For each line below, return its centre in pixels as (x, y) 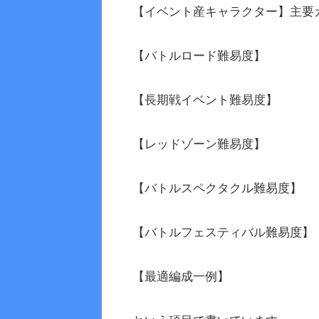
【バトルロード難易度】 (199, 56)
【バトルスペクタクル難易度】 (217, 188)
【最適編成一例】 (181, 277)
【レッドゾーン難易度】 (199, 144)
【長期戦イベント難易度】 (205, 100)
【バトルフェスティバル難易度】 (223, 232)
